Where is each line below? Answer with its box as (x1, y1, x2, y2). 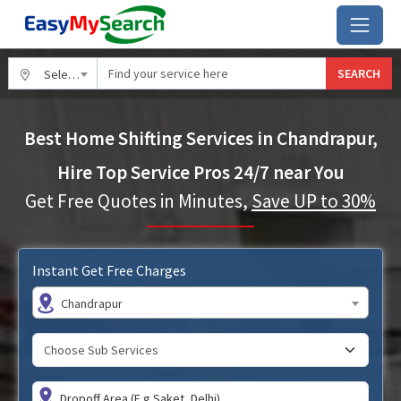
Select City (44, 66, 68, 82)
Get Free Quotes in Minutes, (25, 189, 252, 213)
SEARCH (337, 64, 380, 81)
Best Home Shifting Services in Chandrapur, (23, 126, 378, 150)
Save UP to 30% (252, 189, 376, 213)
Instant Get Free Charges (32, 261, 186, 279)
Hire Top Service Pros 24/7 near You (56, 160, 345, 184)
